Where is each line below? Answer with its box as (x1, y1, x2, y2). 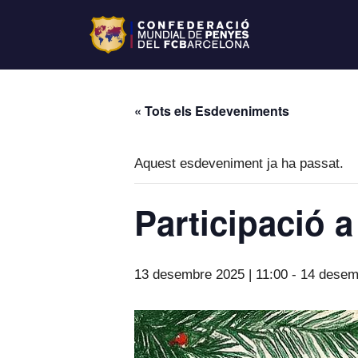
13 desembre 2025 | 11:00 (134, 266, 288, 282)
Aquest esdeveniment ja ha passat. (134, 155, 344, 171)
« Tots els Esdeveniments (134, 101, 289, 120)
